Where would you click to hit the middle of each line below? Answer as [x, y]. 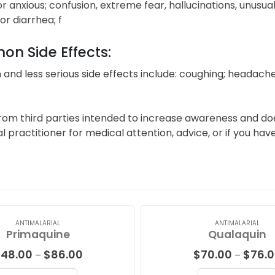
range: [96, 265]
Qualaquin [237, 234]
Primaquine [38, 234]
